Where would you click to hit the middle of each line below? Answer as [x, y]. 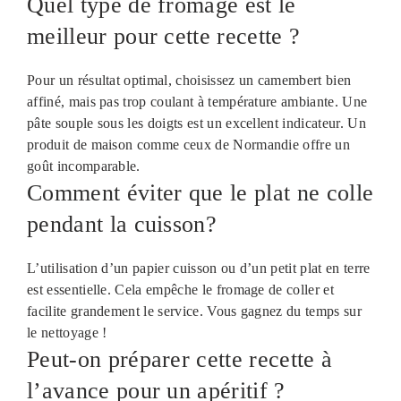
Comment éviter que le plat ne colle [200, 192]
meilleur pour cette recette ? [164, 36]
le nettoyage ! [67, 332]
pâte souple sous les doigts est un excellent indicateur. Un [196, 123]
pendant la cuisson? [122, 224]
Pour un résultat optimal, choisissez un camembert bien [189, 80]
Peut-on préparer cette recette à [180, 359]
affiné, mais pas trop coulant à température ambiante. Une [197, 101]
